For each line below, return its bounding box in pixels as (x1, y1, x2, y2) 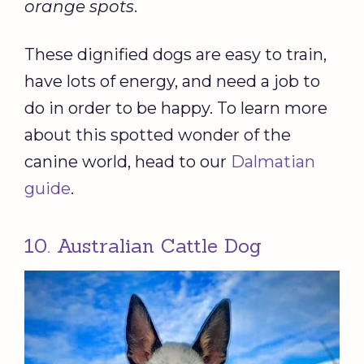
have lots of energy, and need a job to (24, 71, 320, 92)
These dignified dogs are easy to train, (24, 45, 327, 65)
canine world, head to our (24, 152, 231, 172)
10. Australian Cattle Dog (24, 233, 262, 259)
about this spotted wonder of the (24, 125, 291, 145)
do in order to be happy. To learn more (24, 98, 327, 119)
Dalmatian (231, 152, 315, 172)
